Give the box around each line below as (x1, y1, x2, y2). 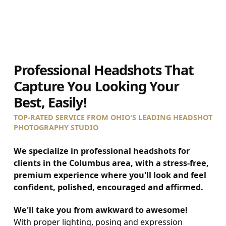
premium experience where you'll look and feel (13, 169, 206, 181)
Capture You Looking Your (13, 76, 180, 95)
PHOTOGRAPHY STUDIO (13, 122, 98, 132)
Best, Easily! (13, 92, 87, 111)
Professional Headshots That (13, 60, 194, 79)
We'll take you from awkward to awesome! (13, 204, 188, 216)
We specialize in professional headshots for (13, 145, 190, 156)
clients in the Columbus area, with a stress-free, (13, 157, 209, 168)
